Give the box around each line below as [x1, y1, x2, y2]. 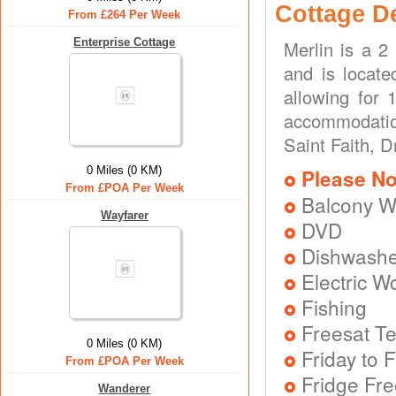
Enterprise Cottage [73, 35, 176, 49]
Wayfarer [101, 209, 148, 222]
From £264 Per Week [68, 8, 181, 21]
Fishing [301, 293, 367, 321]
